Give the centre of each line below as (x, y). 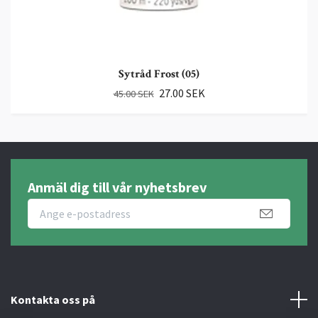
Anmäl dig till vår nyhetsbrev (117, 187)
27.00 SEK (182, 93)
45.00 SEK (133, 94)
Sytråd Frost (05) (159, 75)
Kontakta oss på (53, 299)
